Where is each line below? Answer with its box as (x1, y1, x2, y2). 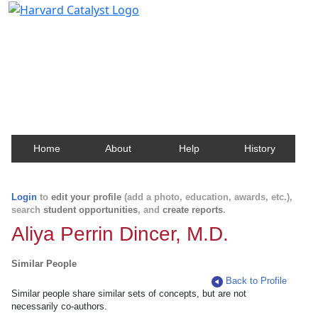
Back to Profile (226, 275, 287, 286)
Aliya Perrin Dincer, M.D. (11, 223, 229, 245)
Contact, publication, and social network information (17, 45, 300, 61)
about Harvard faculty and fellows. (17, 58, 202, 75)
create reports (163, 204, 223, 215)
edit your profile (51, 192, 121, 202)
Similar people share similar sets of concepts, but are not (11, 288, 246, 299)
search (11, 204, 43, 215)
